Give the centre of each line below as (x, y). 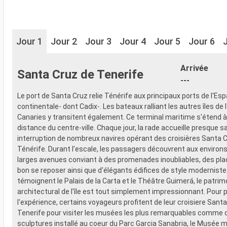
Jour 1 (29, 41)
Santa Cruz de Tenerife (80, 74)
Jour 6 (202, 41)
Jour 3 (98, 41)
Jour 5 (167, 41)
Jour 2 (64, 41)
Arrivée (194, 68)
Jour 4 (133, 41)
